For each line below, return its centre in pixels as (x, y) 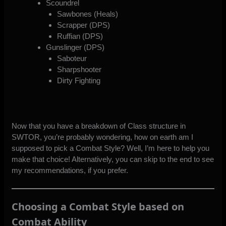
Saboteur (72, 59)
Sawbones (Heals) (88, 14)
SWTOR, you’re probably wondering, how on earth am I (103, 137)
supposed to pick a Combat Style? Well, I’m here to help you (111, 148)
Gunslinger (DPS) (75, 47)
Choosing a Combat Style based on (98, 206)
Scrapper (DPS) (84, 25)
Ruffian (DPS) (80, 36)
